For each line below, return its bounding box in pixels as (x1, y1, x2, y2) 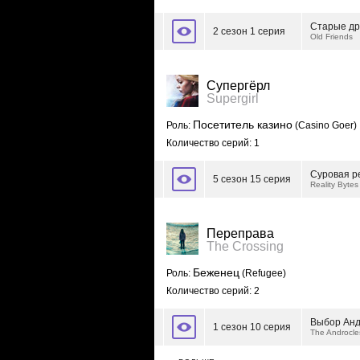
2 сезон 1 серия (213, 26, 285, 37)
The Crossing (207, 239, 284, 253)
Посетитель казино (193, 118, 292, 131)
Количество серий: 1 (166, 137, 260, 149)
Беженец (193, 266, 239, 279)
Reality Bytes (310, 180, 358, 189)
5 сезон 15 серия (213, 174, 291, 185)
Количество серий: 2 (166, 285, 260, 297)
